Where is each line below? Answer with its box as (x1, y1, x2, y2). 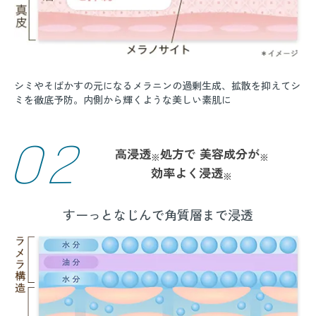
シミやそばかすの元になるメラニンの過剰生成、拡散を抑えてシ (14, 78, 300, 92)
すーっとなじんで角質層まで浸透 (63, 205, 253, 224)
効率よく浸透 (151, 163, 223, 181)
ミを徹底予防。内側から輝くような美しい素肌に (14, 92, 231, 107)
